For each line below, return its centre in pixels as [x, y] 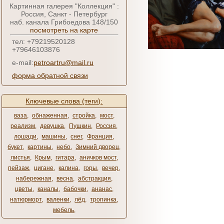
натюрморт [26, 199]
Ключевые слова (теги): [64, 101]
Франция [100, 136]
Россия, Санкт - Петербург [64, 14]
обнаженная [50, 115]
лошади [25, 136]
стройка [84, 115]
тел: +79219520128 [43, 41]
